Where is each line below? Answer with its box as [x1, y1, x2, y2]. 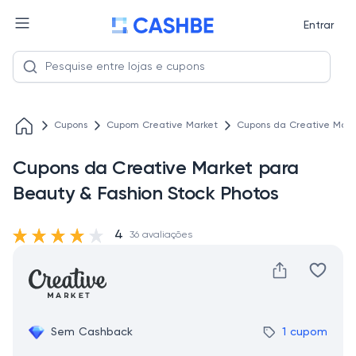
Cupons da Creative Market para [13, 159, 299, 178]
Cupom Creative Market [106, 121, 218, 130]
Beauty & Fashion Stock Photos [13, 184, 279, 203]
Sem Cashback [51, 327, 133, 338]
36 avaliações [130, 230, 192, 240]
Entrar [303, 20, 334, 31]
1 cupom [282, 327, 327, 338]
